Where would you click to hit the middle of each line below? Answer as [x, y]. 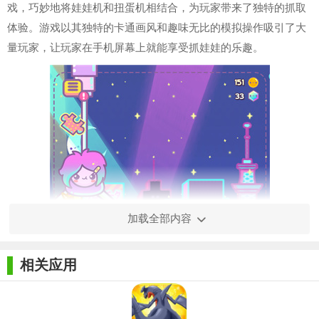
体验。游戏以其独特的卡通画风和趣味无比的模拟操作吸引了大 [157, 28]
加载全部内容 [159, 219]
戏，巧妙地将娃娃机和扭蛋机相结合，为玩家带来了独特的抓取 [157, 8]
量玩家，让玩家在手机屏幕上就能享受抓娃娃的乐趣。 [135, 48]
